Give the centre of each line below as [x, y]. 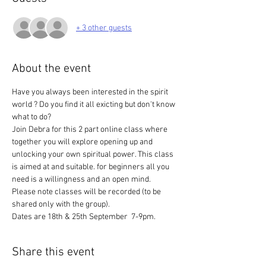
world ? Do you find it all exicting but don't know [94, 105]
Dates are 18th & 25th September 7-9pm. [84, 217]
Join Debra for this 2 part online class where [91, 130]
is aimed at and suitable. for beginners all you [91, 167]
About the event [51, 69]
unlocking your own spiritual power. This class [94, 155]
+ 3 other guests [104, 28]
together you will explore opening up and [83, 142]
